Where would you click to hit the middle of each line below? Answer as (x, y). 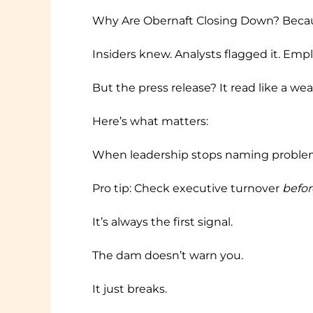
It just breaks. (130, 289)
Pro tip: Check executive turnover (187, 189)
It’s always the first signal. (162, 222)
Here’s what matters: (150, 122)
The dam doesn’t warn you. (168, 256)
